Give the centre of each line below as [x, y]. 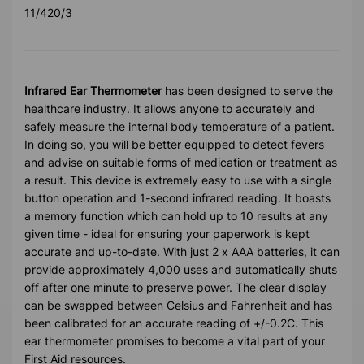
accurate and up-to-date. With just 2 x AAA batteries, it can [182, 251]
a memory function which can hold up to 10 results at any [176, 215]
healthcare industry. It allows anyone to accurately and [170, 108]
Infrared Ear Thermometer [93, 90]
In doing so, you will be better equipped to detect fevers [174, 144]
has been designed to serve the [247, 90]
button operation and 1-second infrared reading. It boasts [178, 197]
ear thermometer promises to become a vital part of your [175, 340]
